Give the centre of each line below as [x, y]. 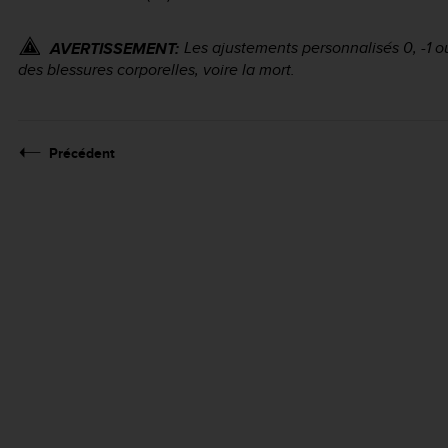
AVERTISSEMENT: [114, 48]
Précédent [82, 152]
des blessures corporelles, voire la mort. [156, 69]
